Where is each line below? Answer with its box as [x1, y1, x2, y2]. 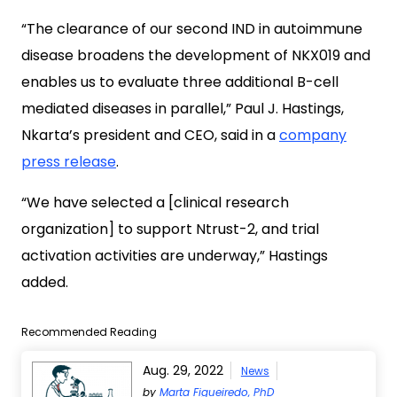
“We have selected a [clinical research [21, 192, 289, 213]
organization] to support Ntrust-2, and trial [21, 219, 319, 239]
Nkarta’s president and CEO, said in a [21, 125, 279, 145]
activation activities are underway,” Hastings [21, 245, 328, 266]
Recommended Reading [21, 324, 157, 339]
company [279, 125, 346, 145]
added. [21, 272, 68, 292]
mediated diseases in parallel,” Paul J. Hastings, [21, 98, 344, 119]
